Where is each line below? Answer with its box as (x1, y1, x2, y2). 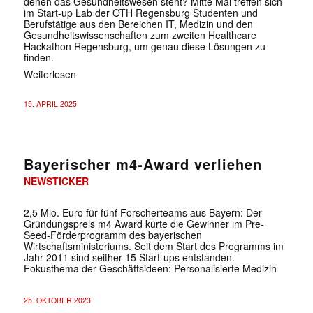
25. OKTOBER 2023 (23, 294, 91, 305)
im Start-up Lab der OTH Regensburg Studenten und (23, 5, 258, 20)
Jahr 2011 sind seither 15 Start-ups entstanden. (23, 249, 235, 264)
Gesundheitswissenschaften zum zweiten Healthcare (23, 27, 256, 42)
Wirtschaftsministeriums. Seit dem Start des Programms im (23, 238, 284, 253)
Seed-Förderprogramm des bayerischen (23, 227, 202, 242)
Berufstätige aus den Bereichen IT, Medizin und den (23, 16, 253, 31)
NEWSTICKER (23, 173, 89, 188)
